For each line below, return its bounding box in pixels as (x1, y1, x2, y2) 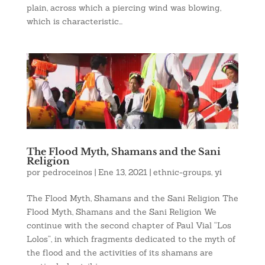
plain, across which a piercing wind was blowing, (26, 2, 221, 13)
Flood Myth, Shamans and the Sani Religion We (26, 206, 216, 218)
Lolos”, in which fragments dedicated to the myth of (26, 234, 235, 245)
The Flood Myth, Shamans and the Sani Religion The (26, 193, 238, 204)
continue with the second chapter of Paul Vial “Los (26, 220, 231, 231)
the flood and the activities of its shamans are (26, 247, 213, 258)
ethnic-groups (153, 167, 211, 178)
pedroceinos (42, 167, 92, 178)
